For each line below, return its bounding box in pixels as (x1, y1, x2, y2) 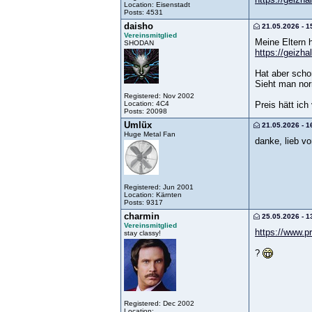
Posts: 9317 (124, 198, 163, 206)
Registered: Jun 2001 (124, 182, 194, 191)
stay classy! (124, 228, 161, 237)
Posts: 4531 (124, 8, 163, 16)
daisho (124, 20, 153, 31)
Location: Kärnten (124, 190, 182, 198)
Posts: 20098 (124, 107, 167, 115)
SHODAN (124, 38, 154, 47)
